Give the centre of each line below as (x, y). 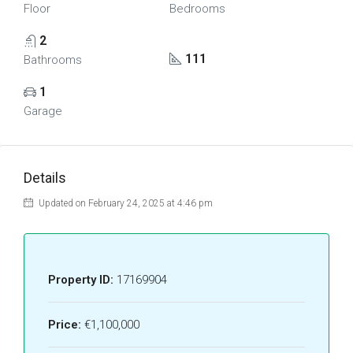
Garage (43, 111)
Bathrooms (53, 60)
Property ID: (81, 280)
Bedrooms (197, 9)
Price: (65, 325)
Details (45, 178)
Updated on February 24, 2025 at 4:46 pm (124, 203)
